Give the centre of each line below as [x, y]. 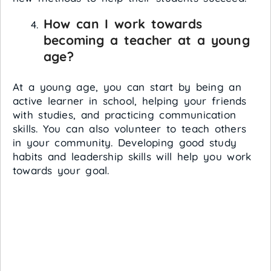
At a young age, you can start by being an [127, 87]
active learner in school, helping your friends [130, 101]
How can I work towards [123, 23]
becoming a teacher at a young [147, 40]
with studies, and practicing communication [125, 115]
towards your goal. [61, 171]
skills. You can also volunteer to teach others [130, 129]
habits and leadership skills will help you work [132, 157]
